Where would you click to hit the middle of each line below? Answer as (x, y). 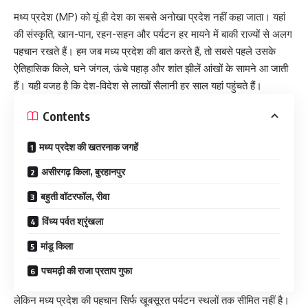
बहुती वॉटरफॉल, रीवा (75, 197)
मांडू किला (57, 246)
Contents (66, 116)
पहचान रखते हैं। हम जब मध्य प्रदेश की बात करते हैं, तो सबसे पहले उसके (145, 52)
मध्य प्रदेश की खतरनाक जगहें (89, 147)
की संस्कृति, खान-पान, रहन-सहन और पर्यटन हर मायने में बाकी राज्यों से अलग (153, 34)
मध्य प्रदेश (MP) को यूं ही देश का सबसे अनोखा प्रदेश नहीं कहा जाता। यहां (150, 17)
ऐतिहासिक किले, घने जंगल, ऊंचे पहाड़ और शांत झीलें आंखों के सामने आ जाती (151, 69)
